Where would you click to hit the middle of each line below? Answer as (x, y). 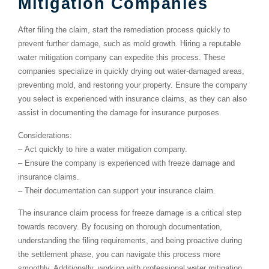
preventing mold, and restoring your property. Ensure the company (133, 85)
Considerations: (45, 135)
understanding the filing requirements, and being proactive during (130, 240)
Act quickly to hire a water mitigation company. (106, 149)
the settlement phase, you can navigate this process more (119, 254)
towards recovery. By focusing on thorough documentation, (120, 226)
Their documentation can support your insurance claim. (120, 190)
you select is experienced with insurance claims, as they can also (132, 99)
